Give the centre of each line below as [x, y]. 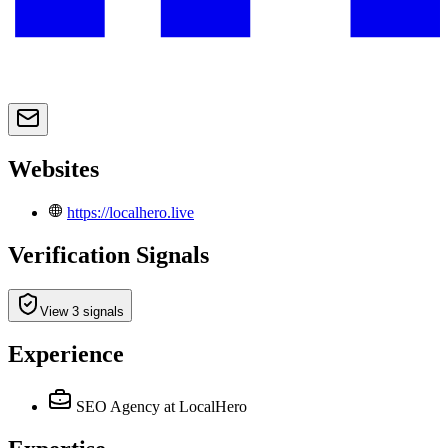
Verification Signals [108, 254]
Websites [53, 168]
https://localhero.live [130, 212]
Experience [66, 354]
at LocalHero [205, 407]
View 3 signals [82, 311]
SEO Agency [118, 407]
